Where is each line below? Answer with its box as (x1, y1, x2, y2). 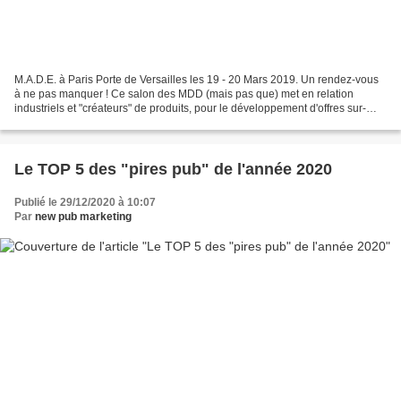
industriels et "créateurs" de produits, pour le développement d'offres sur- (14, 102, 366, 115)
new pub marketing (35, 210, 132, 224)
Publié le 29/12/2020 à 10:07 (14, 196, 156, 209)
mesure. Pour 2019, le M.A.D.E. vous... (14, 116, 200, 130)
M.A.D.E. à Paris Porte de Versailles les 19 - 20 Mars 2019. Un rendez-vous (14, 73, 379, 87)
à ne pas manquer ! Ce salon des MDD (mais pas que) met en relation (14, 88, 354, 101)
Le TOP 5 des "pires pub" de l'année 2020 (14, 160, 332, 179)
